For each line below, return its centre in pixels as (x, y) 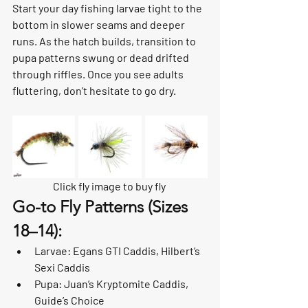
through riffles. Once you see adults (99, 74)
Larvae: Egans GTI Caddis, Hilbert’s (118, 250)
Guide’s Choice (69, 300)
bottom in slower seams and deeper (100, 24)
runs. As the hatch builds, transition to (105, 41)
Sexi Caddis (62, 267)
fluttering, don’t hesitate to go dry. (94, 90)
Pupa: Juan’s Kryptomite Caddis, (112, 283)
